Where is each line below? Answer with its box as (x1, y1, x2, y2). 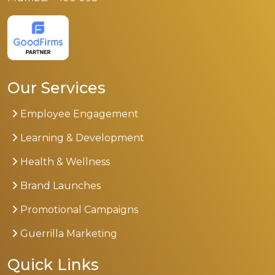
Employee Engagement (18, 108, 139, 120)
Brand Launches (18, 180, 101, 192)
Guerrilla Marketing (18, 228, 117, 240)
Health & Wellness (18, 156, 110, 168)
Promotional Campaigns (18, 204, 138, 216)
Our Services (7, 79, 106, 98)
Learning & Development (18, 132, 144, 144)
